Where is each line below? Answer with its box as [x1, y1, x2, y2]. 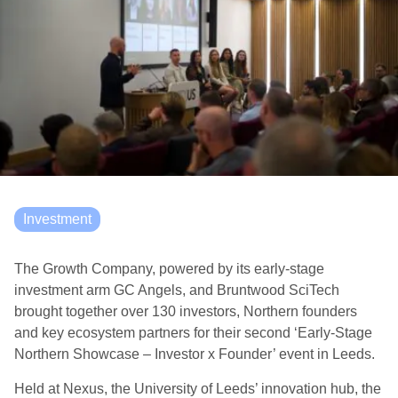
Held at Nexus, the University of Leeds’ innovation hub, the [14, 381, 381, 396]
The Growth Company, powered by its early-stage [14, 261, 324, 276]
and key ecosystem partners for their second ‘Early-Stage [14, 325, 372, 340]
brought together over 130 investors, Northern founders [14, 304, 357, 319]
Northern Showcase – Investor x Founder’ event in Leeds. [14, 346, 375, 362]
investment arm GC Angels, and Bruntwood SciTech [14, 283, 339, 298]
